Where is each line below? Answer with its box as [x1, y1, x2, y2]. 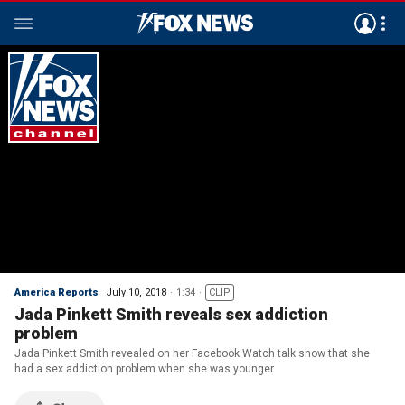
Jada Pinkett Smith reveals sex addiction [14, 305, 328, 324]
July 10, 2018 [106, 287, 166, 298]
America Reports [14, 287, 99, 298]
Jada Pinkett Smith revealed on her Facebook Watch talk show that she [14, 347, 370, 360]
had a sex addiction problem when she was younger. [14, 363, 276, 375]
